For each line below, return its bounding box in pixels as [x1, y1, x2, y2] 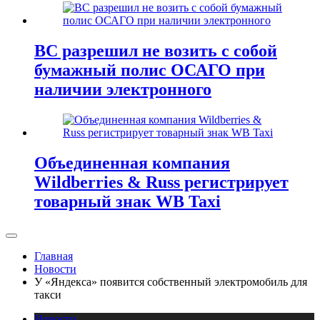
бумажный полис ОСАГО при [34, 61, 265, 80]
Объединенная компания [34, 153, 230, 172]
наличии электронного [34, 80, 211, 99]
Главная [34, 249, 73, 262]
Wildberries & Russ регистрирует [34, 172, 289, 191]
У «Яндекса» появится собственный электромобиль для [34, 275, 307, 288]
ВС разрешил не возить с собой [34, 41, 277, 61]
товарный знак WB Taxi [34, 191, 221, 211]
